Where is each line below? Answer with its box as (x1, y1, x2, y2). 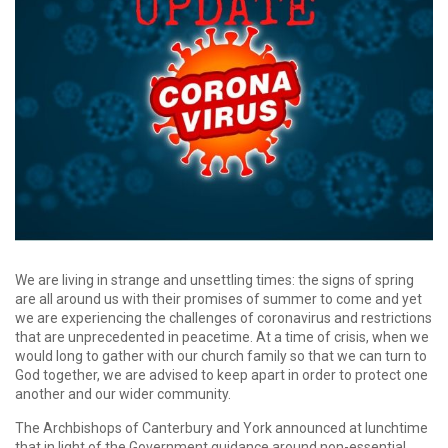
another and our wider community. (15, 386, 231, 403)
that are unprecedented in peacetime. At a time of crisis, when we (15, 329, 429, 346)
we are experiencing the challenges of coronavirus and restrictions (15, 310, 432, 327)
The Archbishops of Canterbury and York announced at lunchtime (15, 420, 428, 437)
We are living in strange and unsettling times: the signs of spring (15, 272, 414, 289)
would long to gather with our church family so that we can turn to (15, 348, 427, 365)
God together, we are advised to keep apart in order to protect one (15, 367, 428, 384)
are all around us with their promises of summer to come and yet (15, 291, 422, 308)
